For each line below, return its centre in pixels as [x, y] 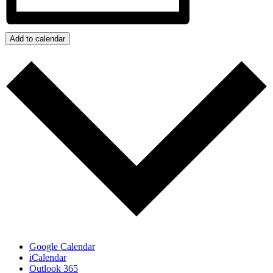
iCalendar [48, 257]
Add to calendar [37, 38]
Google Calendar [62, 246]
